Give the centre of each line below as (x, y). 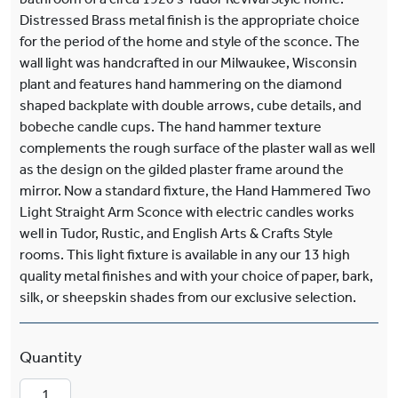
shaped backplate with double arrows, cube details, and (191, 105)
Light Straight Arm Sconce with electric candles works (187, 212)
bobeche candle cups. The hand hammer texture (171, 127)
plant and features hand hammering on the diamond (181, 84)
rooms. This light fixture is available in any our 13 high (185, 255)
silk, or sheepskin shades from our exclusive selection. (188, 297)
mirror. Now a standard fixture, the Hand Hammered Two (195, 191)
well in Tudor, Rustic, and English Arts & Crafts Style (176, 233)
